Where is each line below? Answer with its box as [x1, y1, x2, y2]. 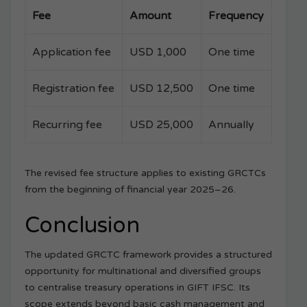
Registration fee [32, 82, 114, 96]
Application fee [32, 45, 111, 60]
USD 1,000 [130, 45, 186, 60]
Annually [208, 118, 254, 132]
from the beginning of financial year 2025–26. [25, 184, 236, 196]
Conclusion [25, 212, 140, 239]
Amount [130, 9, 171, 23]
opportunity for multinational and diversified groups [25, 265, 261, 278]
